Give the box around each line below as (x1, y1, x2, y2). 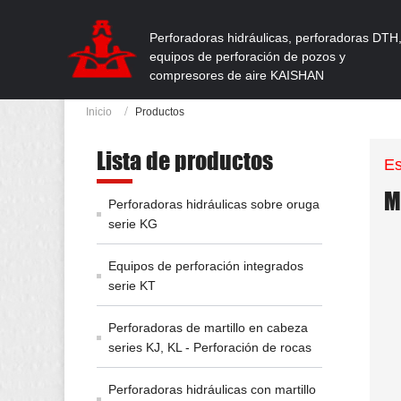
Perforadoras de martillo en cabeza (107, 320, 308, 335)
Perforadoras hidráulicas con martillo (107, 382, 316, 397)
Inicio (86, 106, 112, 118)
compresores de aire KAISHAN (149, 68, 324, 82)
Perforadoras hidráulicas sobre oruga (107, 197, 320, 211)
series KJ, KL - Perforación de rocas (107, 340, 311, 354)
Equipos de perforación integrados (107, 259, 303, 273)
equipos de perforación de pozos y (149, 49, 346, 64)
